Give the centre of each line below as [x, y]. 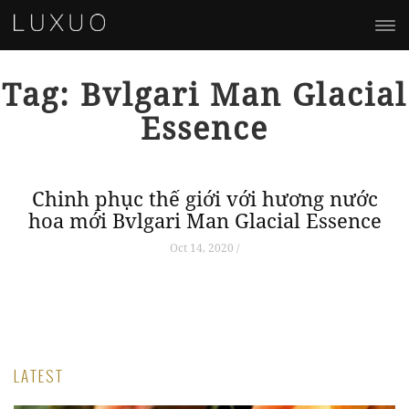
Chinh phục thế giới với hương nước [204, 198]
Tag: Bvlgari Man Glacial [204, 94]
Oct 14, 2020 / [204, 248]
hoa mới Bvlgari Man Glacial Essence [204, 220]
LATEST [39, 376]
